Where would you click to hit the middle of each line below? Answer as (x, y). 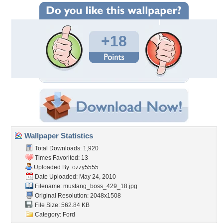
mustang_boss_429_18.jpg (100, 186)
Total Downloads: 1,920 (66, 148)
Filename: (48, 186)
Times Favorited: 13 (61, 158)
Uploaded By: (52, 167)
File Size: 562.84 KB (61, 205)
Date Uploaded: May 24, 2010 (75, 177)
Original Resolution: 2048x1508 (77, 196)
